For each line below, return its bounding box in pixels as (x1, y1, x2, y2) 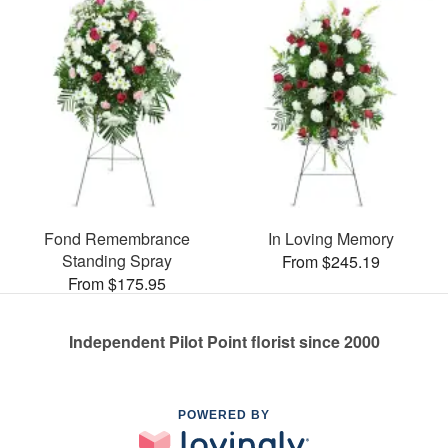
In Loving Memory (268, 226, 394, 250)
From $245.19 (282, 249, 380, 273)
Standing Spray (62, 248, 172, 272)
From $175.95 (68, 271, 166, 295)
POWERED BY (178, 407, 270, 422)
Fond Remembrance (44, 226, 190, 250)
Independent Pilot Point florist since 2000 (68, 329, 380, 353)
